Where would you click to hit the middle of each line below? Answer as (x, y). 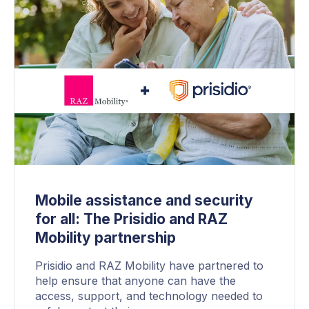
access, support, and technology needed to (149, 296)
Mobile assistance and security (144, 200)
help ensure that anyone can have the (136, 280)
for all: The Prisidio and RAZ (131, 219)
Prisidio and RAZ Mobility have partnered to (149, 265)
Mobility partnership (106, 237)
